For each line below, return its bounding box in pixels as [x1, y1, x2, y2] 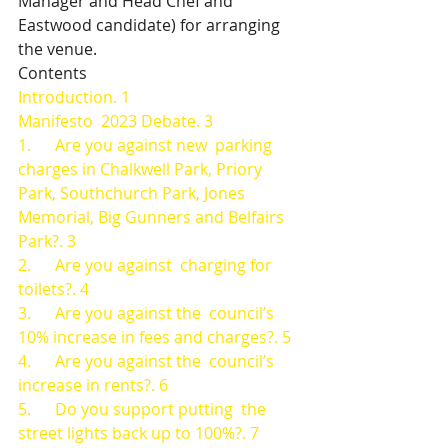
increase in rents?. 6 [18, 374, 168, 396]
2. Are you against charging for [18, 254, 276, 276]
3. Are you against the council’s [18, 302, 278, 324]
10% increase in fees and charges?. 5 [18, 326, 291, 348]
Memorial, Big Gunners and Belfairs [18, 206, 288, 228]
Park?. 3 [18, 230, 76, 252]
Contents [18, 62, 87, 84]
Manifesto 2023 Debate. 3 [18, 110, 213, 132]
